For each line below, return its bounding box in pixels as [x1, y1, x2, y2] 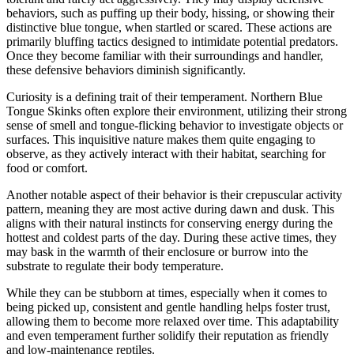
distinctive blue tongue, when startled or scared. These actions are [6, 21, 332, 35]
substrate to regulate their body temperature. [6, 259, 224, 273]
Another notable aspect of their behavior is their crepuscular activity [6, 188, 342, 202]
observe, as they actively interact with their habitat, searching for [6, 147, 326, 161]
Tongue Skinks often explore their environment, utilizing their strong [6, 104, 347, 119]
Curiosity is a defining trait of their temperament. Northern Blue [6, 90, 322, 104]
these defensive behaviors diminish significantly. [6, 63, 246, 77]
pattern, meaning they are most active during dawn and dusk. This [6, 202, 334, 217]
